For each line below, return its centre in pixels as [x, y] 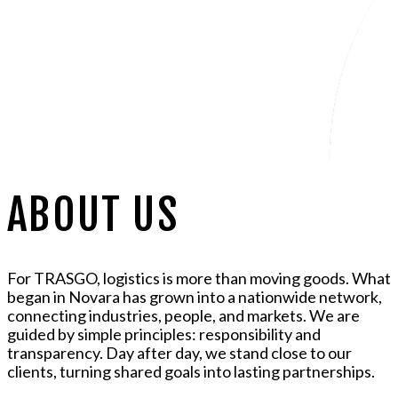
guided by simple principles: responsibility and [164, 334]
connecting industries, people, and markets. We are [183, 315]
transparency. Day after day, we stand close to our [179, 352]
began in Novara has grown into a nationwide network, [195, 296]
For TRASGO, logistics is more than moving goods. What [199, 278]
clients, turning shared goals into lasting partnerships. [191, 371]
